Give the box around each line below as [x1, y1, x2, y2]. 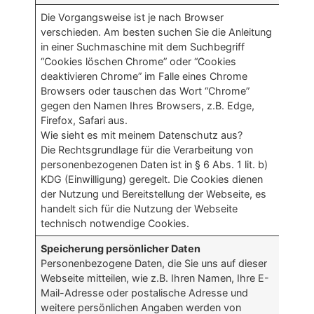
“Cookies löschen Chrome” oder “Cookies [41, 55, 237, 68]
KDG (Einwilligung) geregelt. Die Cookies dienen [41, 173, 264, 186]
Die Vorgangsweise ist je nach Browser [41, 11, 224, 24]
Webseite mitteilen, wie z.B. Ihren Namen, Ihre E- [41, 272, 270, 285]
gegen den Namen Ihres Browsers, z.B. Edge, [41, 100, 255, 112]
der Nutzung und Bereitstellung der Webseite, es [41, 188, 267, 200]
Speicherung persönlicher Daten [41, 243, 201, 255]
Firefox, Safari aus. [41, 114, 128, 127]
